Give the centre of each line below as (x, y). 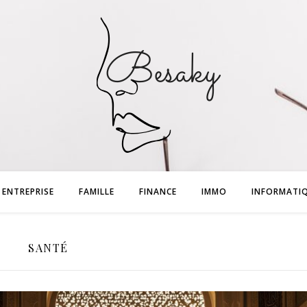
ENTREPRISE (28, 192)
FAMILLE (97, 192)
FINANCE (158, 192)
